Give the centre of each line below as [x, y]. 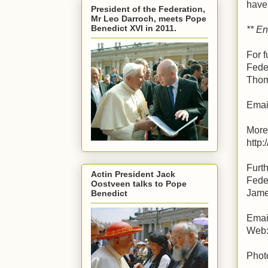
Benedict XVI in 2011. [134, 28]
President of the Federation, [148, 9]
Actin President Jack [133, 174]
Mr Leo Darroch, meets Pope [149, 18]
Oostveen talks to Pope [139, 184]
